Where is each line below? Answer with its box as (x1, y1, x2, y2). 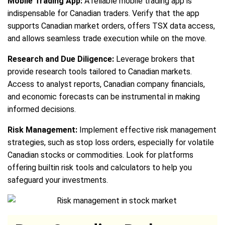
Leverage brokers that (114, 54, 195, 64)
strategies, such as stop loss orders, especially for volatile (8, 137, 214, 147)
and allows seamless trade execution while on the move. (8, 33, 206, 43)
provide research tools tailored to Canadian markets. (8, 66, 192, 76)
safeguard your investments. (8, 175, 108, 185)
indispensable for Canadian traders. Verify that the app (8, 8, 199, 18)
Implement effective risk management (77, 125, 216, 135)
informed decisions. (8, 104, 76, 114)
